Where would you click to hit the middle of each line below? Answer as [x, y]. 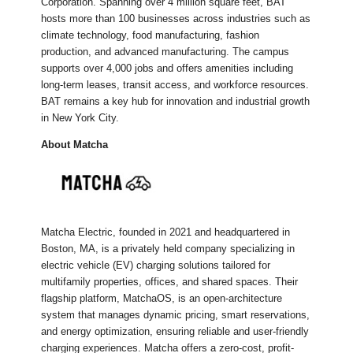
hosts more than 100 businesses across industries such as [176, 18]
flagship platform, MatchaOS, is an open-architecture [162, 298]
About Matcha [75, 144]
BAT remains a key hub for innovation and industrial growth [176, 101]
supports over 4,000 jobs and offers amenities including [167, 68]
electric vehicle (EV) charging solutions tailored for [156, 265]
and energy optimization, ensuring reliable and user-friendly [175, 331]
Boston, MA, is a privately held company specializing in [168, 249]
